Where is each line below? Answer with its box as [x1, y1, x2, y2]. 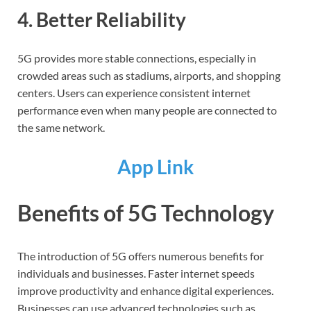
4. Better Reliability [17, 8, 186, 32]
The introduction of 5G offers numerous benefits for [17, 249, 264, 263]
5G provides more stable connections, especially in [17, 51, 256, 65]
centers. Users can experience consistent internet [17, 86, 251, 100]
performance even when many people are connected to [17, 103, 277, 117]
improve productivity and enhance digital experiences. [17, 284, 274, 298]
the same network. [17, 121, 105, 135]
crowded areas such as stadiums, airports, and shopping [17, 69, 280, 83]
